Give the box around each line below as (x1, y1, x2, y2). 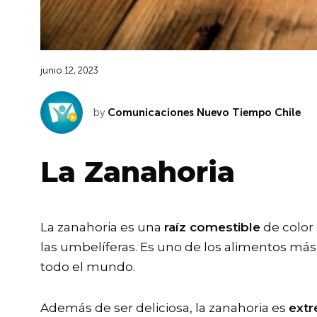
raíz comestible (164, 220, 260, 235)
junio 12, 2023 (40, 65, 98, 76)
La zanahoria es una (40, 220, 164, 235)
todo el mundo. (40, 260, 135, 275)
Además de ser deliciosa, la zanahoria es (40, 301, 289, 316)
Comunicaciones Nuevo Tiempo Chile (108, 106, 301, 120)
